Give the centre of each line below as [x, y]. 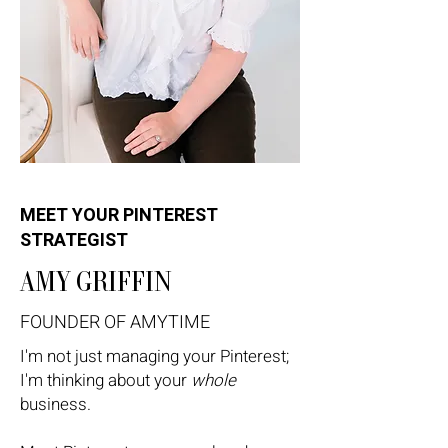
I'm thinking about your [105, 380]
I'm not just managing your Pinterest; [154, 356]
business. [55, 404]
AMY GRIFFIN [96, 281]
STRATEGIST [74, 240]
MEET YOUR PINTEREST [119, 215]
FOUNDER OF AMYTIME [115, 322]
